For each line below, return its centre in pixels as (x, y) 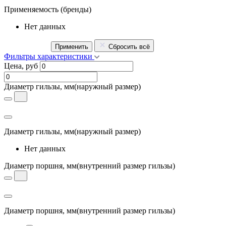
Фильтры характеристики (48, 56)
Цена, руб (21, 66)
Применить (72, 46)
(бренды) (76, 9)
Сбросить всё (129, 46)
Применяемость (31, 9)
